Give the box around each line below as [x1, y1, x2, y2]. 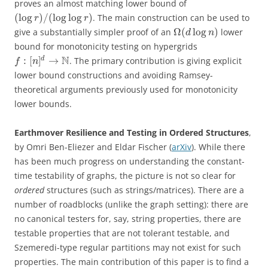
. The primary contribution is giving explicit [69, 54, 242, 66]
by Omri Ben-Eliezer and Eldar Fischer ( [14, 141, 172, 153]
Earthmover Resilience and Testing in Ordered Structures [14, 126, 249, 138]
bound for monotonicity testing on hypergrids [14, 40, 197, 52]
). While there [191, 141, 245, 153]
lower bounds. [14, 98, 72, 109]
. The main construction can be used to [93, 11, 250, 23]
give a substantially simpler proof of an [14, 26, 173, 38]
